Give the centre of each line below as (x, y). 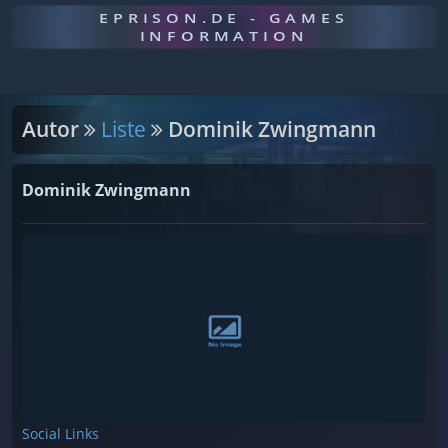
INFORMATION (224, 36)
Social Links (60, 433)
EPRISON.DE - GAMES (224, 18)
